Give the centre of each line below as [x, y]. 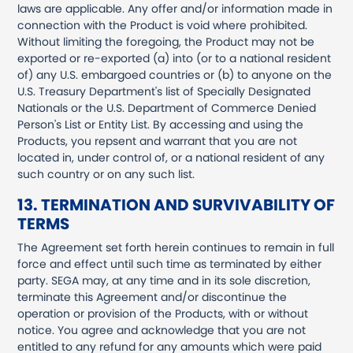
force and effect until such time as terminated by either [170, 264]
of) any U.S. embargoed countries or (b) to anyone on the [175, 75]
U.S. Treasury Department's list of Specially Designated [164, 91]
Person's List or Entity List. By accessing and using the [161, 124]
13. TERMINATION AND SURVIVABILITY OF [176, 205]
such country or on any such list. [106, 174]
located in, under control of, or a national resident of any [171, 158]
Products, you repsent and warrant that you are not [158, 141]
